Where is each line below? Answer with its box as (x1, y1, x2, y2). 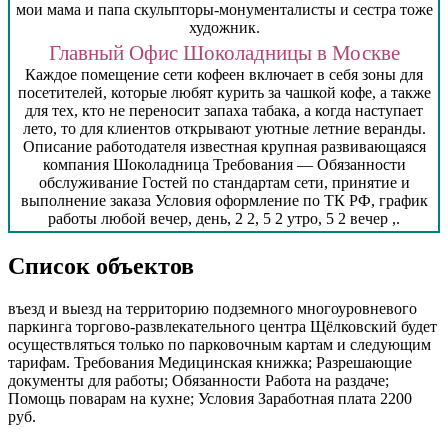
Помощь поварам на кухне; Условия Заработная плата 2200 (8, 389, 412, 407)
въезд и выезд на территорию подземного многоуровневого (8, 299, 417, 317)
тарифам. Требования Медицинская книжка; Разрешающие (8, 353, 412, 371)
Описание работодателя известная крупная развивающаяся (22, 137, 426, 155)
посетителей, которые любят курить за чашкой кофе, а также (17, 83, 431, 101)
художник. (188, 18, 260, 36)
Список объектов (8, 252, 194, 279)
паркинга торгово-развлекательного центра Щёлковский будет (8, 317, 437, 335)
